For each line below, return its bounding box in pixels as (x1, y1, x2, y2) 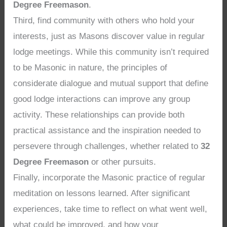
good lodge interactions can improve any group (13, 94, 191, 104)
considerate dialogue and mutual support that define (13, 78, 209, 88)
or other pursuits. (89, 157, 157, 167)
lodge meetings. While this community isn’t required (13, 47, 209, 57)
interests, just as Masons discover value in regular (13, 31, 205, 41)
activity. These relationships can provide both (13, 109, 185, 120)
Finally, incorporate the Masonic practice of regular (13, 172, 206, 182)
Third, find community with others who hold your (13, 15, 195, 25)
